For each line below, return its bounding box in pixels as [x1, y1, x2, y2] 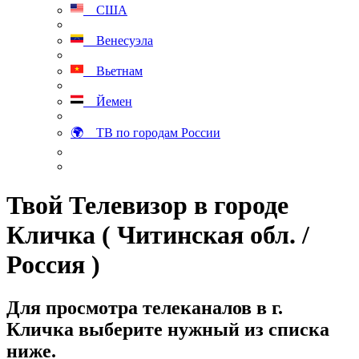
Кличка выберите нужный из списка [6, 318, 329, 340]
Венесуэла [83, 34, 153, 47]
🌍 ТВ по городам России [71, 126, 220, 139]
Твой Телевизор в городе [6, 191, 288, 220]
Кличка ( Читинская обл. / [6, 220, 309, 250]
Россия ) [6, 250, 100, 280]
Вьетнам [83, 64, 143, 78]
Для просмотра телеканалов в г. [6, 296, 283, 318]
